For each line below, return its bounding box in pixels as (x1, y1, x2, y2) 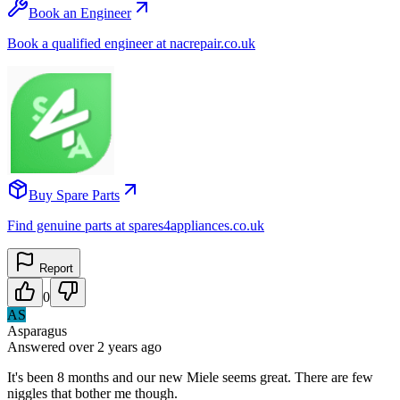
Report (36, 261, 73, 275)
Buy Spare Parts (29, 187, 120, 203)
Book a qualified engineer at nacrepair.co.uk (7, 35, 255, 51)
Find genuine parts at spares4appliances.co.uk (7, 217, 264, 233)
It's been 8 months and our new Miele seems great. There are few (7, 369, 373, 385)
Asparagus (7, 322, 67, 338)
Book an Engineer (29, 4, 131, 21)
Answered (7, 338, 69, 354)
